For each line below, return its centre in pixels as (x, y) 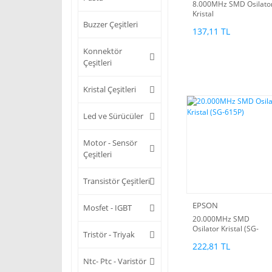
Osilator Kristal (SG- (226, 229)
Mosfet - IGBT (107, 208)
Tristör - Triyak (109, 235)
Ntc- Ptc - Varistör (115, 261)
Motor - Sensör (110, 143)
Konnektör (103, 51)
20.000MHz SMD (221, 219)
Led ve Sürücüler (113, 116)
